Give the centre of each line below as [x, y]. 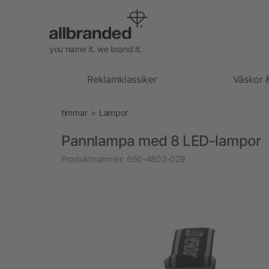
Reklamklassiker [122, 79]
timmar [74, 112]
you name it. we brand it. [95, 49]
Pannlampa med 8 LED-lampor [161, 141]
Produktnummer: [93, 159]
